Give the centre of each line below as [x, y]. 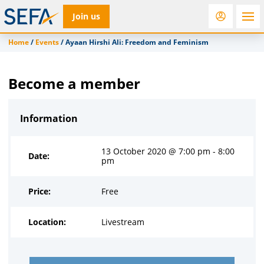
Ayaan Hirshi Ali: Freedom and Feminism [137, 42]
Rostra [56, 49]
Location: [47, 222]
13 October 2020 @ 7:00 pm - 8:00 [168, 151]
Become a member [74, 83]
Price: [39, 191]
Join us [86, 16]
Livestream [123, 222]
